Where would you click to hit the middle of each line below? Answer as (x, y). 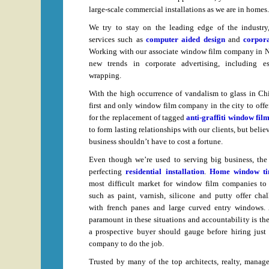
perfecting (107, 171)
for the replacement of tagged (138, 117)
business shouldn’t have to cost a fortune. (156, 141)
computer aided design (186, 39)
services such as (117, 39)
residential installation (165, 171)
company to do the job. (126, 243)
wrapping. (105, 75)
